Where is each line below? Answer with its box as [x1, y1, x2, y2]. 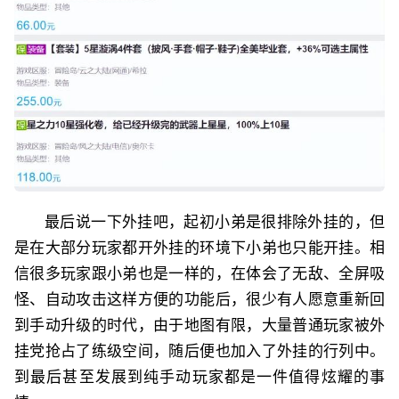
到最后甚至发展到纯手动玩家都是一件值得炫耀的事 [14, 367, 385, 386]
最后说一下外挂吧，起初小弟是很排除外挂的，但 [45, 212, 385, 231]
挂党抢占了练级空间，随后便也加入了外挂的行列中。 [14, 341, 385, 360]
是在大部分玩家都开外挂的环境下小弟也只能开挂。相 [14, 238, 385, 256]
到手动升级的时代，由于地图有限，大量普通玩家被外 [14, 315, 385, 334]
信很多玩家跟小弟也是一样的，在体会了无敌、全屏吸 [14, 264, 385, 282]
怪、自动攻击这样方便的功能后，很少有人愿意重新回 [14, 289, 385, 308]
